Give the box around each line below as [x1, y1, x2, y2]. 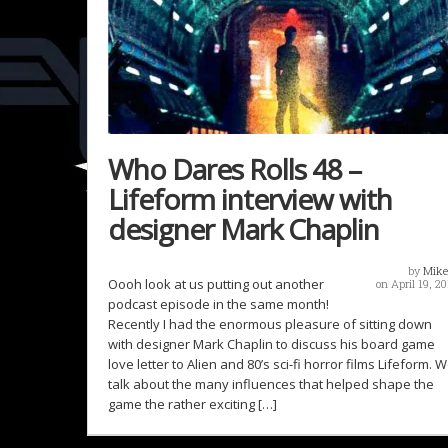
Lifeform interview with [108, 180, 392, 219]
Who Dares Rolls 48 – [108, 150, 361, 189]
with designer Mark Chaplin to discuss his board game [108, 335, 435, 354]
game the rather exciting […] [108, 395, 277, 414]
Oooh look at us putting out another [108, 275, 324, 294]
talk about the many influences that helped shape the [108, 375, 434, 394]
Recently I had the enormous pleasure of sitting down [108, 315, 432, 334]
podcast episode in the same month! [108, 295, 329, 314]
